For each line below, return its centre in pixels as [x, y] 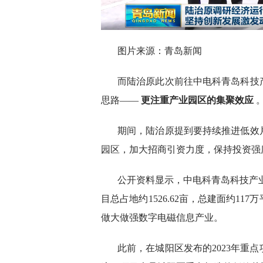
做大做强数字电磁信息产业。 [162, 218]
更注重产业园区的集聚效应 [197, 100]
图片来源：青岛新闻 [160, 51]
